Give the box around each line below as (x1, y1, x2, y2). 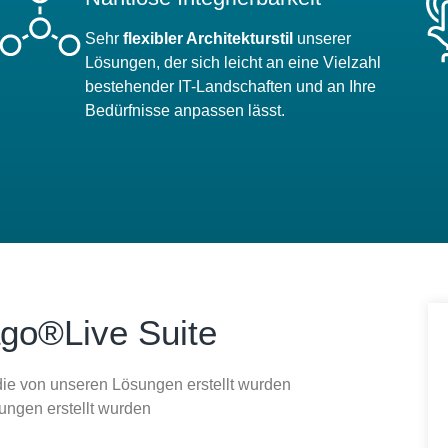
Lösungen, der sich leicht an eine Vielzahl (85, 53, 382, 71)
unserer (297, 29, 352, 47)
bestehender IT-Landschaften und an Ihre (85, 77, 377, 95)
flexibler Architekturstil (123, 29, 298, 47)
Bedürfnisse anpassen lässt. (85, 101, 286, 119)
